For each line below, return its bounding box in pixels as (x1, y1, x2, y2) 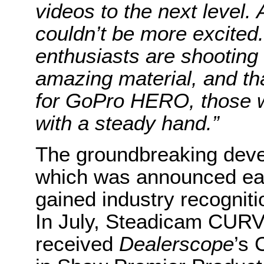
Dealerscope (113, 232, 234, 255)
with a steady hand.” (35, 111, 219, 134)
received (35, 232, 113, 255)
